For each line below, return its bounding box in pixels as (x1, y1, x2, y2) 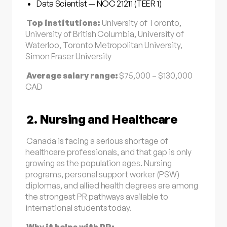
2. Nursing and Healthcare (26, 111, 178, 127)
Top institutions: (26, 17, 100, 28)
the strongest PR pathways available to (25, 191, 168, 202)
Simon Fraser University (25, 51, 112, 61)
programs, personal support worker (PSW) (25, 169, 179, 179)
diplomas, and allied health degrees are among (25, 180, 198, 191)
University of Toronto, (100, 17, 181, 28)
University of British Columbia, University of (25, 28, 184, 39)
